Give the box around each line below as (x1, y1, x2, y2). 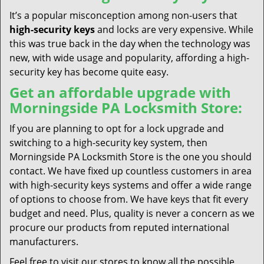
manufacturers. (9, 235, 78, 248)
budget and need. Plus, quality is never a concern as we (9, 207, 255, 220)
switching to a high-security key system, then (9, 136, 207, 149)
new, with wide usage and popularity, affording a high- (9, 51, 249, 64)
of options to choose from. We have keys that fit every (9, 193, 248, 206)
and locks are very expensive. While (95, 23, 253, 36)
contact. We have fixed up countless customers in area (9, 164, 252, 177)
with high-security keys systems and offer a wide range (9, 179, 252, 192)
